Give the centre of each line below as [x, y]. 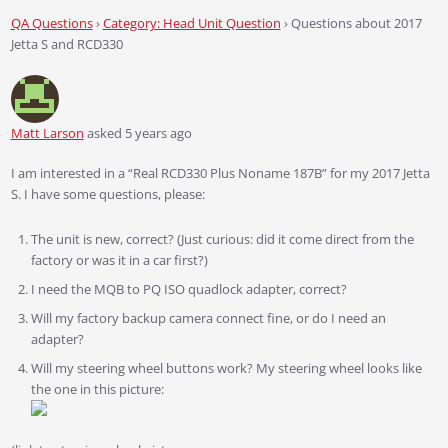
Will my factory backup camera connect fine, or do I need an [208, 317]
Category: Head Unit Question [191, 22]
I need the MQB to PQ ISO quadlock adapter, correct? [188, 288]
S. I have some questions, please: [107, 193]
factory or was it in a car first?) [119, 259]
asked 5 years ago [137, 132]
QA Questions [51, 22]
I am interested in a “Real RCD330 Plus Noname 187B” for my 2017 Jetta [220, 172]
